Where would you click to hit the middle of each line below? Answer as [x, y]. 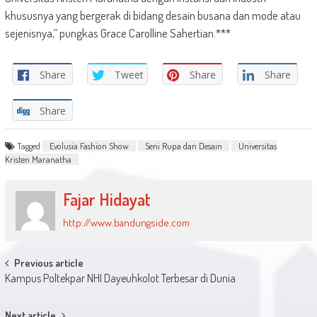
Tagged [29, 145]
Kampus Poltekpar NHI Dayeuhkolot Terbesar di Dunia [120, 278]
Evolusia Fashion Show [89, 145]
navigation [39, 290]
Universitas [257, 145]
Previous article [48, 263]
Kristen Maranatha [38, 159]
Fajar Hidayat [107, 199]
